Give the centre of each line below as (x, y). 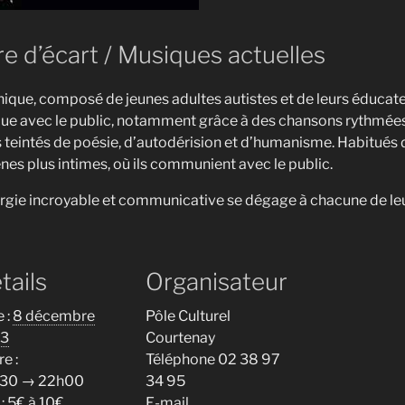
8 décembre (53, 316)
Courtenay (180, 338)
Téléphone (181, 360)
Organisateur (216, 282)
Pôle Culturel (188, 316)
